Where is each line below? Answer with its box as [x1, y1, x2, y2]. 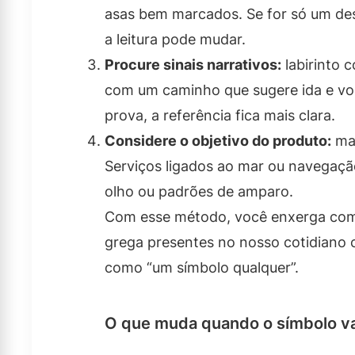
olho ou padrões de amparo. [105, 183, 293, 200]
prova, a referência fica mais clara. [105, 107, 335, 124]
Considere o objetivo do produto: [105, 132, 331, 150]
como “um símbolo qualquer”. [105, 259, 299, 277]
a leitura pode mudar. [105, 31, 246, 48]
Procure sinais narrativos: [105, 56, 281, 74]
